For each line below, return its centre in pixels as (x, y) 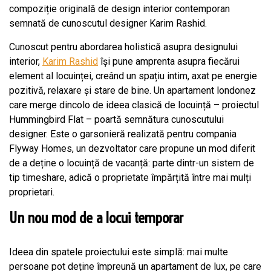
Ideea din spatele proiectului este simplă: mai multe (119, 252)
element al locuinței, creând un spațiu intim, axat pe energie (133, 76)
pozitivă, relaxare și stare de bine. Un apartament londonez (132, 90)
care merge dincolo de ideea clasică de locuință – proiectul (134, 105)
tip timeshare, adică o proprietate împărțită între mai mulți (130, 178)
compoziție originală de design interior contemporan (119, 9)
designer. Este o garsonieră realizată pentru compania (123, 134)
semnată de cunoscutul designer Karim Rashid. (108, 23)
